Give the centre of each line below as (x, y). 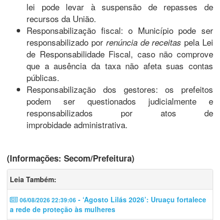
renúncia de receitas (144, 42)
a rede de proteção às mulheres (63, 209)
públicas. (43, 77)
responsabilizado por (66, 42)
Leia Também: (33, 179)
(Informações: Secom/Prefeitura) (71, 158)
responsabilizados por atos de (120, 112)
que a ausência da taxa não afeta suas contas (120, 65)
